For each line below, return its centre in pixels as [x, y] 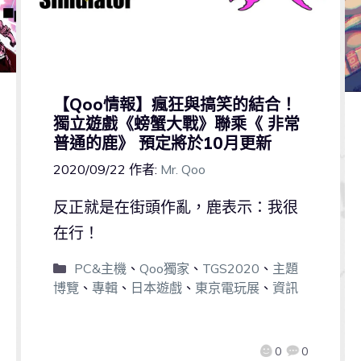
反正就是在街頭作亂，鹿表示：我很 [175, 207]
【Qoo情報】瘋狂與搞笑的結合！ [174, 104]
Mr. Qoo [183, 169]
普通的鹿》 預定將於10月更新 [162, 143]
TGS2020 [230, 268]
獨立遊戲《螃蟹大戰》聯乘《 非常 [176, 123]
